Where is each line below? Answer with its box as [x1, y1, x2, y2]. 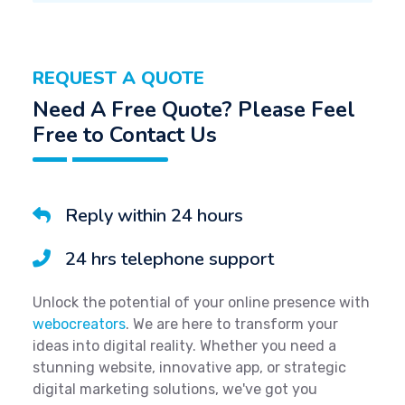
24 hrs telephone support [65, 247, 274, 272]
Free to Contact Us [33, 120, 217, 150]
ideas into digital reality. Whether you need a [33, 337, 336, 355]
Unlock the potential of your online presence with [33, 294, 370, 312]
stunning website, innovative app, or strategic [33, 359, 346, 377]
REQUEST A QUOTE [33, 66, 204, 91]
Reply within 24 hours [65, 203, 243, 229]
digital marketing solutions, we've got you [33, 381, 317, 399]
